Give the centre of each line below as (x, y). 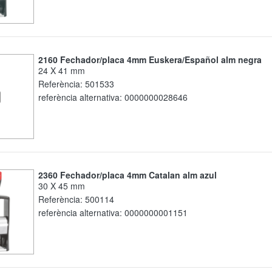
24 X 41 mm (64, 71)
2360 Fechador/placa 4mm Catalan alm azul (130, 175)
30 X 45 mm (64, 186)
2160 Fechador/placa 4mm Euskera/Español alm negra (152, 60)
